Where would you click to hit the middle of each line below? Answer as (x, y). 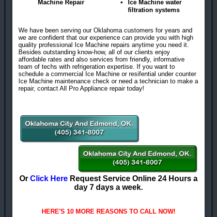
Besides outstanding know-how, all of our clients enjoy (94, 52)
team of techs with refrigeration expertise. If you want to (97, 67)
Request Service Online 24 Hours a (133, 179)
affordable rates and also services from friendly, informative (101, 60)
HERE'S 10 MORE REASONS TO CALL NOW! (108, 212)
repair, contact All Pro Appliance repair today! (81, 89)
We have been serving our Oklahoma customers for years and (105, 31)
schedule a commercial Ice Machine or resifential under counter (107, 74)
